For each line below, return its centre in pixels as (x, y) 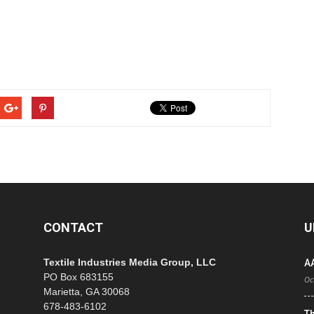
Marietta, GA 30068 (87, 292)
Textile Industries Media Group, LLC (130, 262)
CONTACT (73, 227)
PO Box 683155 (78, 277)
